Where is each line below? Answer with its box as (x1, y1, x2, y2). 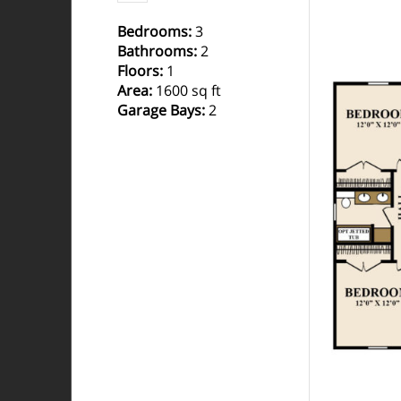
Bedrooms (116, 21, 188, 42)
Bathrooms (116, 41, 193, 62)
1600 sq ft (155, 81, 221, 101)
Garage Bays (116, 100, 201, 121)
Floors (116, 61, 159, 81)
